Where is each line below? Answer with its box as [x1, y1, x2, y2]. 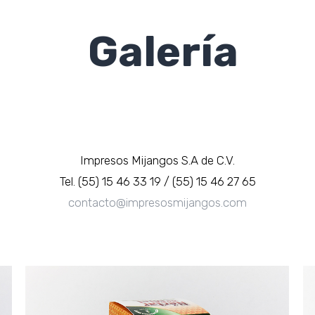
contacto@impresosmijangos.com [68, 195, 247, 210]
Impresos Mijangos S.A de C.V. [80, 153, 235, 167]
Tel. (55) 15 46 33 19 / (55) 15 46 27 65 [59, 174, 256, 188]
